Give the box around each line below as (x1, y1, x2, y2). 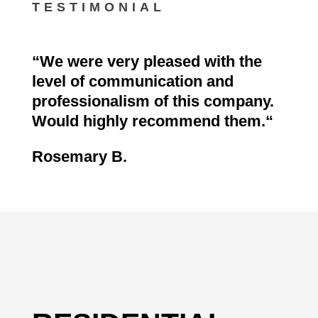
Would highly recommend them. (31, 111, 265, 130)
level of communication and (31, 72, 234, 90)
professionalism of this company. (31, 92, 274, 110)
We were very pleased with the (39, 52, 262, 70)
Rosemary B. (31, 147, 127, 165)
